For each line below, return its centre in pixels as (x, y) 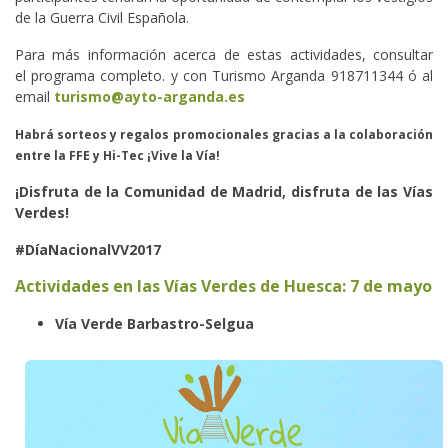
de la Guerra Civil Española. (102, 17)
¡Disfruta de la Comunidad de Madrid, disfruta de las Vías (224, 191)
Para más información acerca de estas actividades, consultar (224, 54)
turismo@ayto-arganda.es (149, 96)
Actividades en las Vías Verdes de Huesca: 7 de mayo (223, 285)
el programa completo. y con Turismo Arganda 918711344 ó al (224, 75)
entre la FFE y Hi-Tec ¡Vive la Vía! (117, 155)
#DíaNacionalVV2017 (88, 249)
